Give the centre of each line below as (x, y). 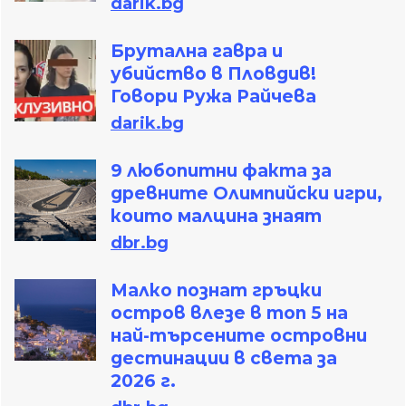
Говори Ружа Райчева (213, 97)
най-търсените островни (239, 336)
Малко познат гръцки (216, 291)
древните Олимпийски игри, (246, 194)
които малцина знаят (216, 217)
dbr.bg (140, 243)
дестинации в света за (224, 359)
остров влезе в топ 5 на (229, 314)
